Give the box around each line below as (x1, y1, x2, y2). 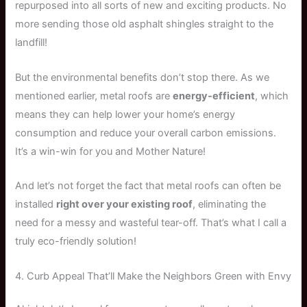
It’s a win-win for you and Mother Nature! (15, 145, 206, 158)
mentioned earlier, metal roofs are (15, 89, 173, 102)
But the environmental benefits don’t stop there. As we (15, 71, 270, 84)
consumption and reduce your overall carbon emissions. (15, 126, 277, 139)
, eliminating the (193, 198, 267, 211)
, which (255, 89, 289, 102)
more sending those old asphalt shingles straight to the (15, 18, 274, 31)
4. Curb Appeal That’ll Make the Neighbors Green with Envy (15, 269, 292, 282)
